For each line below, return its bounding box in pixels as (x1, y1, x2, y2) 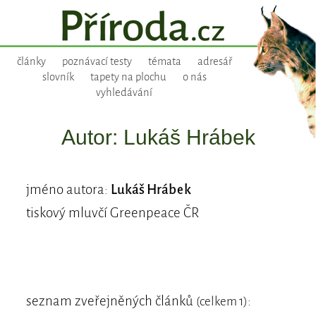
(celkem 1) (195, 295, 248, 309)
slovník (42, 71, 74, 83)
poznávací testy (61, 56, 132, 68)
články (16, 56, 46, 68)
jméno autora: (25, 182, 111, 197)
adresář (197, 56, 232, 68)
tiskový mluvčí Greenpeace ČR (25, 205, 199, 221)
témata (147, 56, 181, 68)
